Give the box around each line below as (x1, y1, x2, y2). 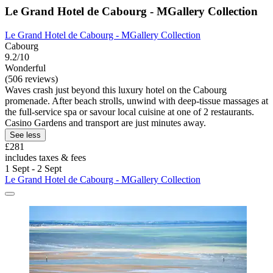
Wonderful (5, 63, 46, 74)
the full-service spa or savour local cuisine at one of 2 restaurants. (5, 107, 254, 118)
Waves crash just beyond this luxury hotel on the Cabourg (5, 85, 227, 96)
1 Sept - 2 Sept (5, 163, 62, 174)
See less (10, 130, 41, 140)
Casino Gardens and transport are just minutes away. (5, 118, 206, 129)
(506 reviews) (5, 74, 58, 85)
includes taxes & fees (5, 152, 86, 163)
